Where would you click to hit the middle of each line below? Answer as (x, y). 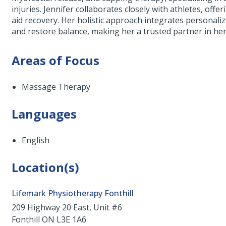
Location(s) (46, 167)
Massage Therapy (56, 87)
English (36, 140)
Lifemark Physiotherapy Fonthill (73, 193)
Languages (44, 114)
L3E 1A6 (72, 219)
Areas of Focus (56, 60)
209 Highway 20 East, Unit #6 (67, 207)
